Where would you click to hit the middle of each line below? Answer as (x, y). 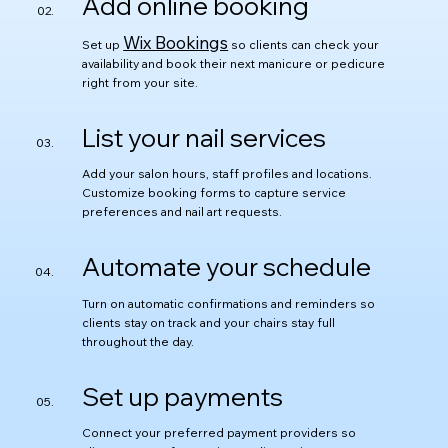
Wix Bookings (176, 41)
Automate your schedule (227, 267)
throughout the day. (138, 341)
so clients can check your (304, 44)
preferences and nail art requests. (182, 212)
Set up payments (183, 396)
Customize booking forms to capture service (214, 193)
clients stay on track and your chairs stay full (209, 322)
